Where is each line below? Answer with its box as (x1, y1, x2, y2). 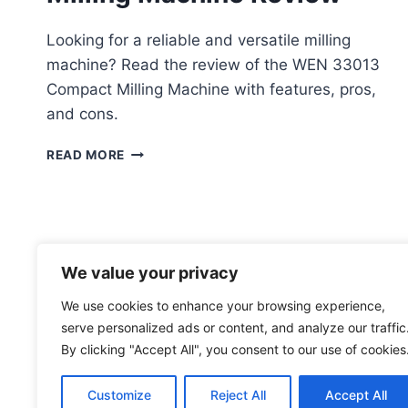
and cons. (46, 104, 118, 123)
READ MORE (46, 147, 126, 162)
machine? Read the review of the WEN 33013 (46, 55, 380, 74)
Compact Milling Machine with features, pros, (46, 79, 376, 98)
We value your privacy (61, 263, 239, 282)
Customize (87, 387, 151, 403)
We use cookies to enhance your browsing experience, (61, 298, 385, 313)
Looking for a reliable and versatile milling (46, 30, 351, 49)
